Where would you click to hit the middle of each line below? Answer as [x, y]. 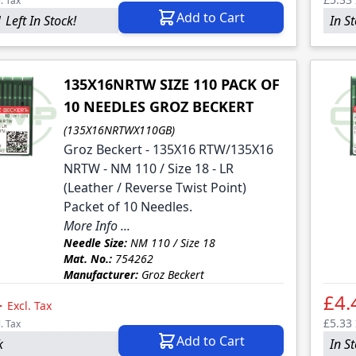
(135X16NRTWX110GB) [119, 130]
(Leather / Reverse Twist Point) [155, 188]
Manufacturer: [101, 275]
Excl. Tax [29, 306]
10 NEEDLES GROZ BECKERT [158, 107]
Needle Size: [95, 243]
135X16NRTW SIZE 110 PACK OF [171, 85]
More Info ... [97, 226]
